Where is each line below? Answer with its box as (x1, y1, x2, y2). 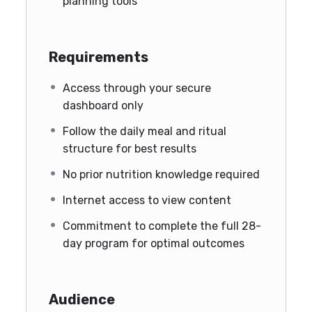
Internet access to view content (63, 193, 231, 207)
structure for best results (63, 141, 196, 155)
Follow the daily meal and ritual (63, 124, 226, 138)
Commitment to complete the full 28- (63, 219, 261, 233)
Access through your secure (63, 81, 211, 95)
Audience (49, 290, 115, 308)
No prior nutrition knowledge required (63, 167, 260, 181)
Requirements (49, 48, 148, 65)
